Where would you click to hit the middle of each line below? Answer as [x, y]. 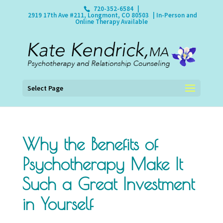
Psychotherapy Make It [102, 164]
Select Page [45, 88]
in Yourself [57, 204]
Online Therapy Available [111, 21]
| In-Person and [174, 15]
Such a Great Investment [108, 184]
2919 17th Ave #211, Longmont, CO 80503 [89, 15]
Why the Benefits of [90, 144]
